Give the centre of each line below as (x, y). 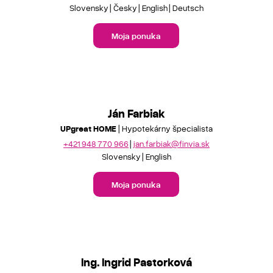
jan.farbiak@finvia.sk (171, 143)
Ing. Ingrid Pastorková (136, 261)
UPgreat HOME (88, 128)
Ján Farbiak (136, 113)
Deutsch (188, 8)
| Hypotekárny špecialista (164, 128)
